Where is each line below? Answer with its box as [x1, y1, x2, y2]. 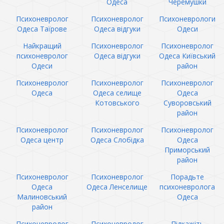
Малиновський [17, 192, 67, 201]
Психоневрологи [159, 14, 215, 23]
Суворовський [163, 98, 211, 107]
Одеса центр [20, 135, 63, 144]
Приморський [164, 145, 210, 154]
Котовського [94, 98, 139, 107]
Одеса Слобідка [90, 135, 144, 144]
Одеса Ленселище [86, 182, 147, 191]
